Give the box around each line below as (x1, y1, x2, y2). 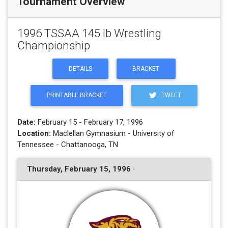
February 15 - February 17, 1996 (35, 117, 143, 127)
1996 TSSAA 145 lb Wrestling (17, 26, 161, 40)
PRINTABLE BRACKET (46, 92, 107, 99)
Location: (17, 128, 51, 138)
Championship (17, 39, 90, 52)
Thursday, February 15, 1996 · (26, 164, 135, 174)
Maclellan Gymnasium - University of (50, 128, 175, 138)
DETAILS (68, 65, 92, 72)
